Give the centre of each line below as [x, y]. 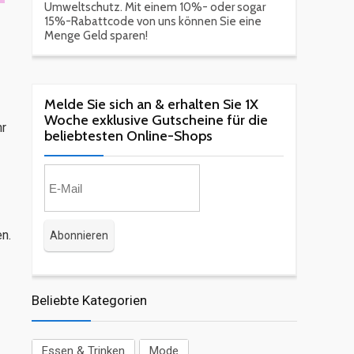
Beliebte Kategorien [89, 301]
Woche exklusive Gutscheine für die [156, 121]
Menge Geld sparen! [96, 36]
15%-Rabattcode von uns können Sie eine [153, 22]
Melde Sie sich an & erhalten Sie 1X [151, 105]
